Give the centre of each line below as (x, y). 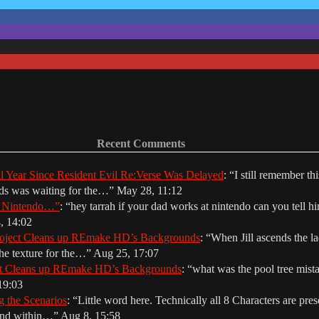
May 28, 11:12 (150, 190)
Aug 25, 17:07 (126, 253)
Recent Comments (141, 143)
